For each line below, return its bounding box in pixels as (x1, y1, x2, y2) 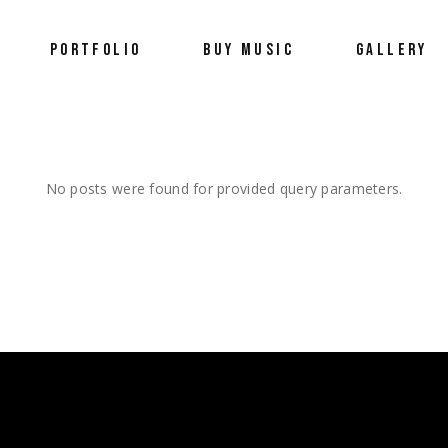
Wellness (48, 168, 116, 186)
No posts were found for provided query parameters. (45, 179, 403, 199)
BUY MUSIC (203, 39, 295, 60)
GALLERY (356, 39, 428, 60)
